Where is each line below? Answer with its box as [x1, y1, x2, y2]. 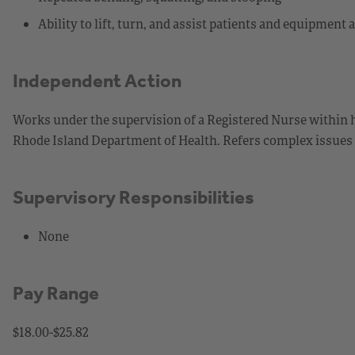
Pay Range [13, 281, 99, 304]
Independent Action [13, 69, 181, 92]
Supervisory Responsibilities [13, 185, 254, 208]
